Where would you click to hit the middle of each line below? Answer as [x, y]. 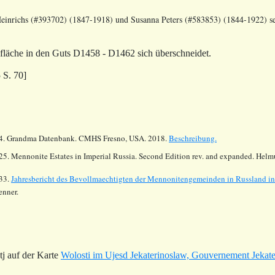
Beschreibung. [193, 138]
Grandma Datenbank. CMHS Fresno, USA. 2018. [88, 138]
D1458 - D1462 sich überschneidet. [142, 53]
